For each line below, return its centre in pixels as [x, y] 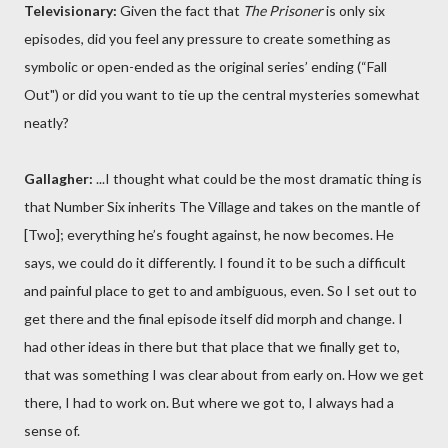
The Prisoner [283, 10]
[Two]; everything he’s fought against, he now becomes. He [209, 234]
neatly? [46, 122]
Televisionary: [70, 10]
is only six [354, 10]
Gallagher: [58, 178]
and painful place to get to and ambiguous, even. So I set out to [220, 290]
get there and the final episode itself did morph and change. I [213, 318]
